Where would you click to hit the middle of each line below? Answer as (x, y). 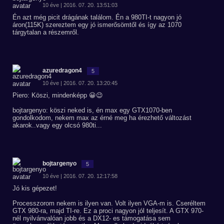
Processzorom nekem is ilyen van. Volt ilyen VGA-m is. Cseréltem (109, 203)
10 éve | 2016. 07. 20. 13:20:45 (80, 83)
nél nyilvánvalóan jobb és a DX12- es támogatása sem (91, 218)
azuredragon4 (62, 70)
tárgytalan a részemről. (46, 32)
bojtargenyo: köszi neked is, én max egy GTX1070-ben (92, 110)
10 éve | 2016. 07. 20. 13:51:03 (80, 5)
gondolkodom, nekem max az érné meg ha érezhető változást (102, 118)
